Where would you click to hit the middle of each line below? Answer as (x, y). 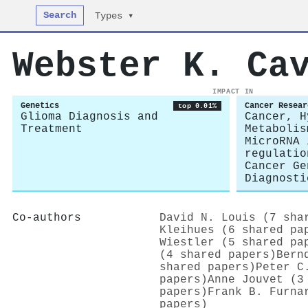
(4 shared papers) (218, 255)
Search (60, 15)
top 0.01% (197, 106)
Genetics (40, 106)
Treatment (52, 129)
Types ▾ (114, 16)
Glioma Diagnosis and (89, 117)
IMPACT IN (233, 91)
